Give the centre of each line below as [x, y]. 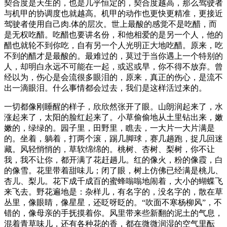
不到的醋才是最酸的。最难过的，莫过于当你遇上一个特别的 [113, 56]
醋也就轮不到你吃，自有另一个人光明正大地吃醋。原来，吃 [113, 45]
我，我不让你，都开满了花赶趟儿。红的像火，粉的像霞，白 [113, 160]
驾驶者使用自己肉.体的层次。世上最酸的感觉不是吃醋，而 [110, 24]
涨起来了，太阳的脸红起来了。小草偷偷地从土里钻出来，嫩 [113, 117]
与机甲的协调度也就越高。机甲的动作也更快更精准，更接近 [113, 13]
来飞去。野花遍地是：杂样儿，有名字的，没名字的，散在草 [113, 192]
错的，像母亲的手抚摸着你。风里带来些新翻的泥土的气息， [113, 213]
